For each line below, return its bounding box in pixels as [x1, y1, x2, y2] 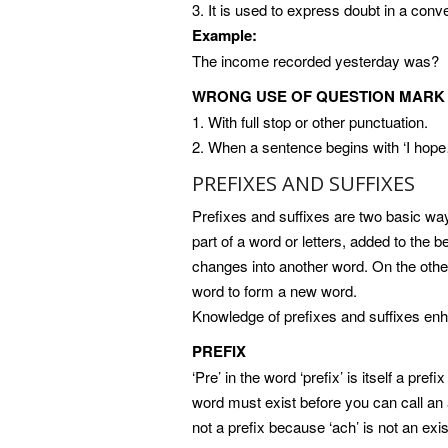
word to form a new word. [192, 280, 357, 302]
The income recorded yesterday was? [192, 50, 439, 72]
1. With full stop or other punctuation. [192, 111, 428, 133]
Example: [192, 24, 257, 47]
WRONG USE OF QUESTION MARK [192, 85, 445, 108]
